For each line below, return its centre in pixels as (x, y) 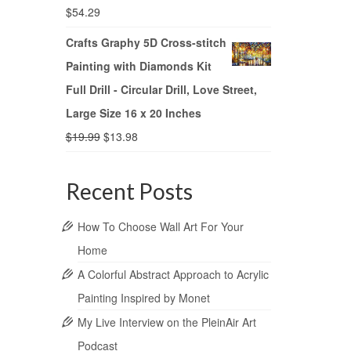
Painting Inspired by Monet (143, 298)
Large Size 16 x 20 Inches (133, 113)
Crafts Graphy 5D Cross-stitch (146, 43)
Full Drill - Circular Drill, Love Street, (161, 90)
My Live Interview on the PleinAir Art (166, 322)
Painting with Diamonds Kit (138, 66)
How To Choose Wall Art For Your (160, 227)
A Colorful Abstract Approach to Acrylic (173, 275)
